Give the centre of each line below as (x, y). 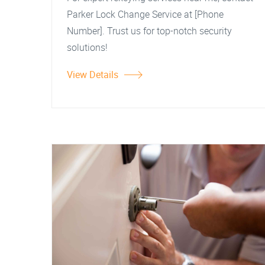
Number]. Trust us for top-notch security (149, 31)
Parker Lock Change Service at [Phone (145, 14)
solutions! (87, 47)
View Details (93, 75)
